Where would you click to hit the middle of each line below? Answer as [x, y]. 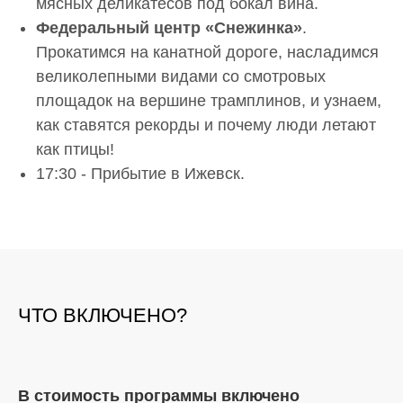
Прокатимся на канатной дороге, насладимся [207, 52]
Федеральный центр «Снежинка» [169, 27]
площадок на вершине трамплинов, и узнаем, [209, 100]
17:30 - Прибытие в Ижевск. [140, 173]
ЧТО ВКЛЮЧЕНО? [103, 315]
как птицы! [75, 149]
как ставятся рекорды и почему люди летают [206, 125]
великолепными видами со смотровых [181, 76]
